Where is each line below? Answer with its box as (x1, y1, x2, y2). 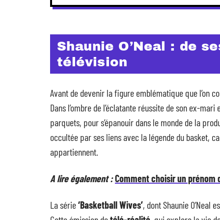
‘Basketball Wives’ (78, 199, 143, 211)
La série (50, 199, 78, 211)
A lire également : (50, 172, 113, 184)
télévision (57, 55, 127, 69)
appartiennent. (50, 146, 98, 158)
